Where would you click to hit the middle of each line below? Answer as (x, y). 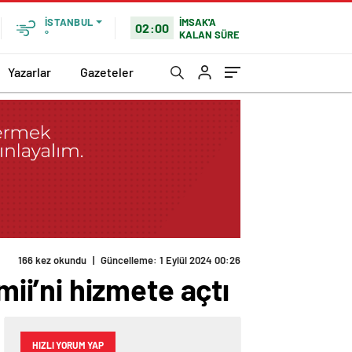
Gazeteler (107, 71)
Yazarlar (29, 71)
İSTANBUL (69, 22)
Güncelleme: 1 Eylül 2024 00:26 (170, 260)
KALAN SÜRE (210, 34)
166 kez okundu (52, 260)
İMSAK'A (198, 22)
